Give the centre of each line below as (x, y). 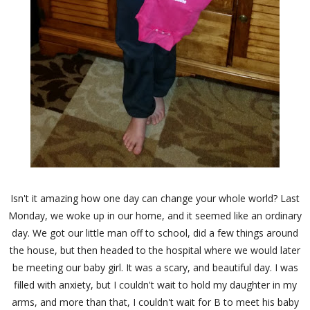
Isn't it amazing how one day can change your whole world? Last (155, 198)
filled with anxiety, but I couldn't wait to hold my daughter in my (155, 284)
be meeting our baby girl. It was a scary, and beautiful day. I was (155, 267)
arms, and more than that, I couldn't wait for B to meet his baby (155, 302)
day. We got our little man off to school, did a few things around (155, 232)
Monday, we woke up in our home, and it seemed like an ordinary (155, 215)
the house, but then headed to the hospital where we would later (155, 250)
